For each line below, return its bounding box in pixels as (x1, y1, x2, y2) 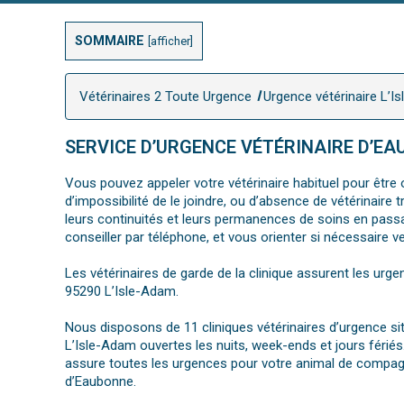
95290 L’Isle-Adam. (65, 283, 179, 300)
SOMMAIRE (75, 33, 144, 48)
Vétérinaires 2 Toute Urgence (79, 88, 252, 106)
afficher (151, 34, 190, 48)
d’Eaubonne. (65, 373, 136, 390)
